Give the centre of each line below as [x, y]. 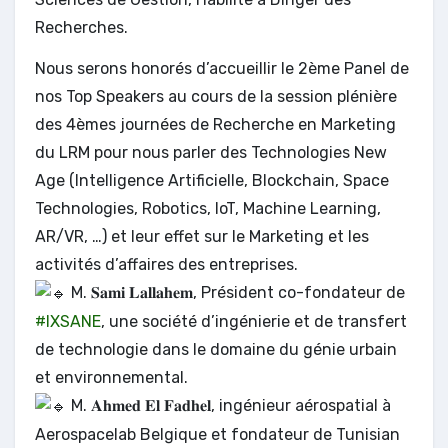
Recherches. [81, 27]
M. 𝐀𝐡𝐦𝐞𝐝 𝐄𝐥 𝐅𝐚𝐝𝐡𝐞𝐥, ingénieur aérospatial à [229, 405]
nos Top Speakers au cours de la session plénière [216, 96]
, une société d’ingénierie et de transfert [254, 321]
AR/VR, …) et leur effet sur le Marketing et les [202, 236]
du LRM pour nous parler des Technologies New [211, 152]
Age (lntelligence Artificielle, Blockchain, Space [212, 180]
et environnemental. [111, 377]
